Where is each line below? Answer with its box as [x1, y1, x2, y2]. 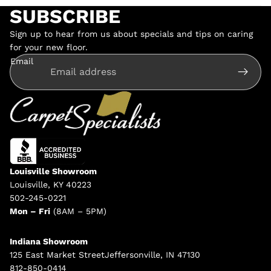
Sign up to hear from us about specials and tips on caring [10, 28, 253, 39]
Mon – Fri [10, 206, 50, 216]
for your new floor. [10, 42, 88, 52]
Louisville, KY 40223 [10, 179, 91, 189]
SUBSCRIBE [10, 4, 120, 28]
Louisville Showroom [10, 166, 97, 176]
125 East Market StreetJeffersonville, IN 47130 [10, 249, 200, 260]
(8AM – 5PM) [50, 206, 106, 216]
